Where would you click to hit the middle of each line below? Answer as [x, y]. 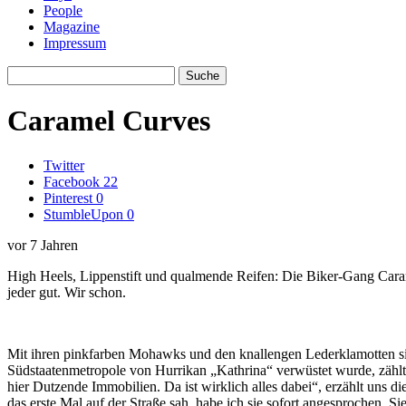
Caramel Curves [109, 121]
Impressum [75, 43]
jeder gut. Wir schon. [67, 292]
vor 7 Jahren [43, 245]
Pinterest [68, 198]
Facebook [72, 181]
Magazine [72, 27]
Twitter [64, 165]
